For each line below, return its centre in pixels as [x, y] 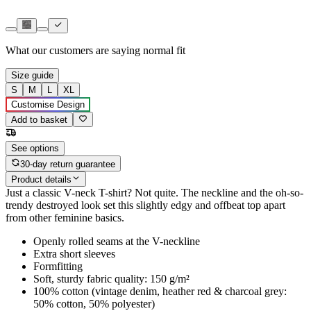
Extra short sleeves [74, 254]
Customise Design [48, 105]
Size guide [32, 76]
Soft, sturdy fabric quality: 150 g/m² [111, 279]
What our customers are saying [73, 51]
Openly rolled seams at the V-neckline [117, 242]
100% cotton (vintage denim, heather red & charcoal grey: [160, 292]
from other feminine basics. [65, 218]
